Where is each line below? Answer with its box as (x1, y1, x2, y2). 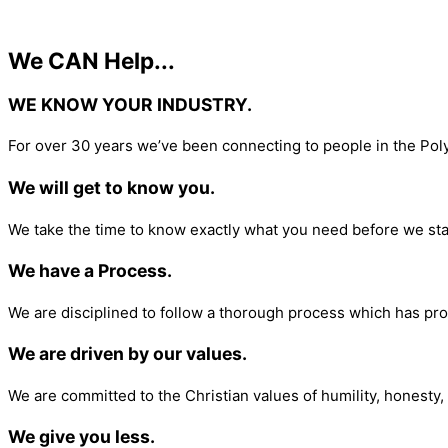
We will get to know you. (8, 176, 215, 198)
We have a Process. (8, 260, 172, 282)
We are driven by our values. (8, 343, 247, 365)
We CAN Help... (8, 47, 175, 75)
